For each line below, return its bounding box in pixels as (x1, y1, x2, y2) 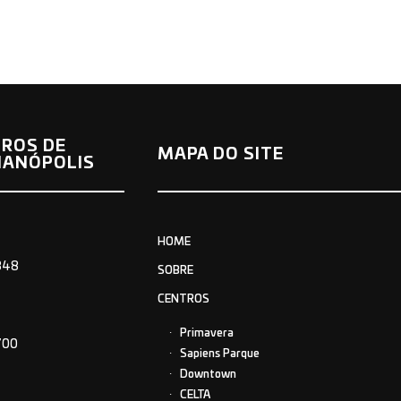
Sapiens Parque (179, 347, 260, 359)
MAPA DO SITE (157, 147, 284, 164)
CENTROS (157, 293, 209, 304)
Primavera (179, 327, 234, 338)
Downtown (179, 368, 236, 380)
